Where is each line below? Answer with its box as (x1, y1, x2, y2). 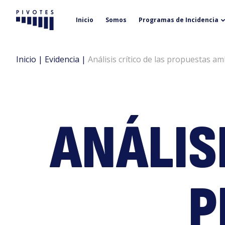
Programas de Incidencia (139, 16, 219, 24)
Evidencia (45, 54, 79, 65)
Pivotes (16, 16, 57, 32)
